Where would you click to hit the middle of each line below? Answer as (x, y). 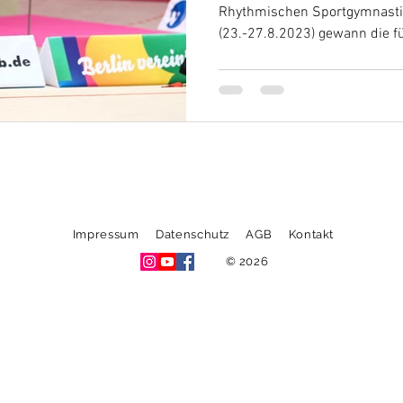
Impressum (106, 234)
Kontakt (311, 234)
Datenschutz (193, 234)
